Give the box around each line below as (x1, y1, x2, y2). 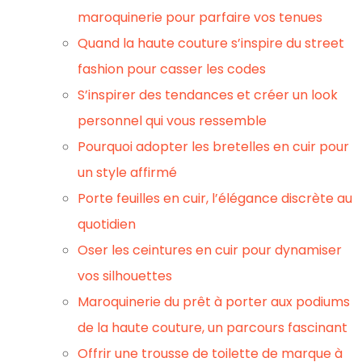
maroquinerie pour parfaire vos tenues (78, 8, 322, 27)
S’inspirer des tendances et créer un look (78, 86, 338, 104)
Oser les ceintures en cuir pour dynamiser (78, 241, 342, 259)
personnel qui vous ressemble (78, 112, 267, 130)
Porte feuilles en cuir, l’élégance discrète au (78, 189, 352, 208)
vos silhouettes (78, 267, 172, 285)
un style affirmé (78, 163, 177, 182)
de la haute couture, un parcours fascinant (78, 318, 347, 337)
